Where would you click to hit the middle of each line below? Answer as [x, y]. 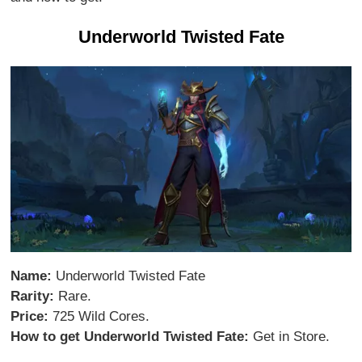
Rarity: [33, 296]
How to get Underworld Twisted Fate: [130, 336]
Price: [30, 316]
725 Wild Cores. [99, 316]
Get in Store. [290, 336]
